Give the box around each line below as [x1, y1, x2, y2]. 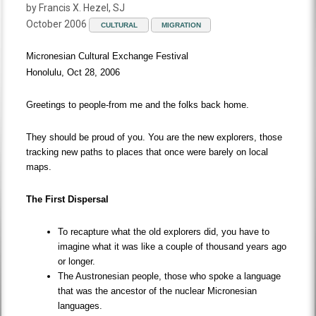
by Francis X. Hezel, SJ [26, 2, 126, 14]
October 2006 [26, 18, 90, 30]
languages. [58, 300, 106, 312]
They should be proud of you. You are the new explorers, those [26, 132, 283, 143]
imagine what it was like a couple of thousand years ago [58, 241, 287, 253]
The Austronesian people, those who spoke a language [58, 271, 281, 282]
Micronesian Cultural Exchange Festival [26, 51, 192, 62]
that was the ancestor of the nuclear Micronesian [58, 286, 257, 297]
